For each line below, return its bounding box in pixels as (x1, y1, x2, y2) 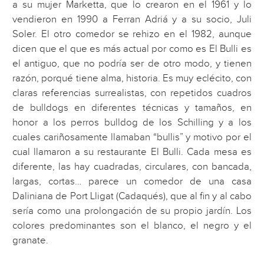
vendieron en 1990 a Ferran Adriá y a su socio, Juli (12, 13, 252, 25)
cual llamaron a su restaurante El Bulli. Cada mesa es (12, 146, 252, 158)
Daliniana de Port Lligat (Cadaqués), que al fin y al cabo (12, 190, 252, 202)
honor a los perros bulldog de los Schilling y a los (12, 116, 252, 128)
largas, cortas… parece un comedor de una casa (12, 175, 252, 187)
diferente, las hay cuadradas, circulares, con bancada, (12, 160, 252, 173)
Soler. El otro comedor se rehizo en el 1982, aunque (12, 28, 252, 40)
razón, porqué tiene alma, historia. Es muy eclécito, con (12, 72, 252, 84)
